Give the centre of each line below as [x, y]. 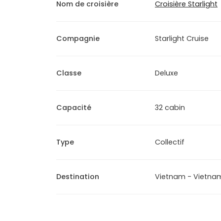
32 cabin [170, 108]
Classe [69, 73]
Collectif [170, 142]
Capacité [74, 108]
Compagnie [78, 39]
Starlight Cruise [182, 39]
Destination [78, 177]
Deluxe [166, 73]
